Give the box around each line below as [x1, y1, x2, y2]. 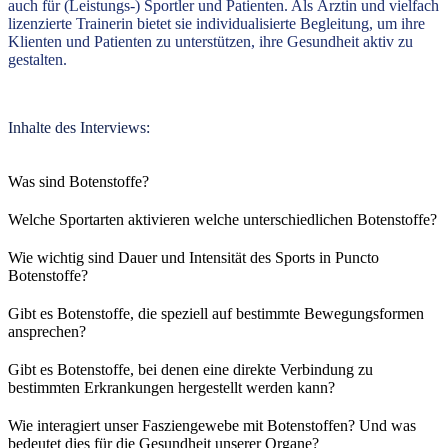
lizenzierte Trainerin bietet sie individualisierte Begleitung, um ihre [8, 15, 425, 33]
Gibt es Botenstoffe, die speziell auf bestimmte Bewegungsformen [8, 305, 424, 323]
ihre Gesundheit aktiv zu [259, 33, 413, 51]
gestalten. [8, 51, 67, 69]
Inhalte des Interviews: [8, 119, 154, 137]
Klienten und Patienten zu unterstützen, [8, 33, 259, 51]
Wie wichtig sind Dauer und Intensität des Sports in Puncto [8, 249, 379, 267]
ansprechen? [8, 323, 90, 341]
